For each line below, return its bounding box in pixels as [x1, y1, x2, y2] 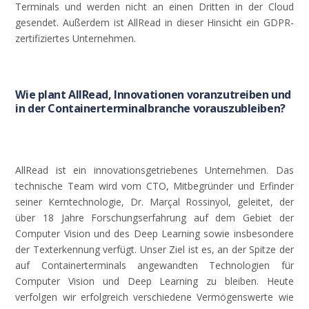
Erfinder [259, 179, 294, 193]
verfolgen [15, 290, 58, 304]
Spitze [249, 243, 277, 257]
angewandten [137, 259, 198, 272]
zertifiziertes [15, 32, 70, 46]
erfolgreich [80, 290, 128, 304]
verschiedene [133, 290, 192, 304]
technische [15, 179, 63, 193]
